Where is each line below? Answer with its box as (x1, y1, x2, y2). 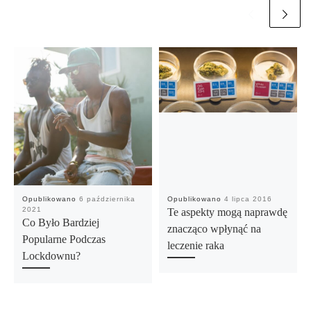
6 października (78, 195, 135, 203)
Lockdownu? (22, 250, 81, 263)
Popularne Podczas (22, 233, 106, 246)
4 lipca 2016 (224, 195, 272, 203)
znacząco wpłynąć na (167, 223, 261, 236)
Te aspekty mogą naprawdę (167, 206, 287, 219)
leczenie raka (167, 239, 224, 253)
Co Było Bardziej (22, 217, 99, 230)
